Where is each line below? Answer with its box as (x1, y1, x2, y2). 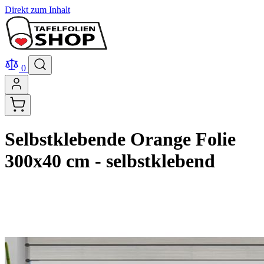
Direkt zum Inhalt (5, 5, 70, 15)
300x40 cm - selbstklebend (5, 150, 215, 172)
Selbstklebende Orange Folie (5, 128, 236, 150)
